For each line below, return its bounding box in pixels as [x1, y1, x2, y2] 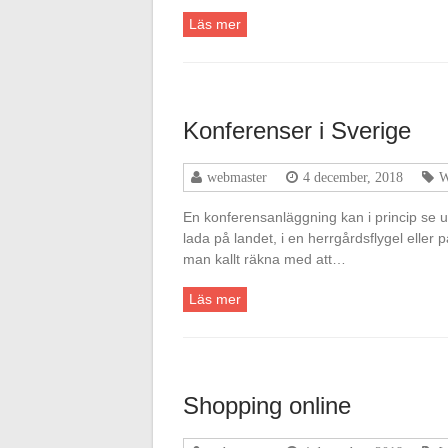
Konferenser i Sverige [183, 117, 411, 144]
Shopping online [183, 392, 351, 419]
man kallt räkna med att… [183, 251, 346, 267]
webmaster [207, 170, 267, 184]
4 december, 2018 [303, 170, 403, 184]
